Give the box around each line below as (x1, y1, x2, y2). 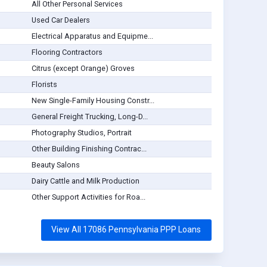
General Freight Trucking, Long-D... (31, 112, 148, 122)
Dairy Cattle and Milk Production (31, 176, 139, 186)
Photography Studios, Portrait (31, 128, 132, 138)
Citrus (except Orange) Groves (31, 64, 135, 73)
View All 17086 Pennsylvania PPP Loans (51, 225, 201, 235)
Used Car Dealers (31, 15, 90, 25)
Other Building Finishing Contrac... (31, 144, 147, 154)
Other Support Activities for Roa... (31, 193, 145, 202)
